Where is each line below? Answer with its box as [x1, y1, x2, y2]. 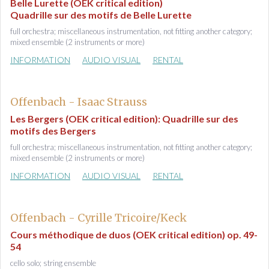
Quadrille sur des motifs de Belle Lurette [10, 9, 192, 20]
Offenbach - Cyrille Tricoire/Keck [10, 211, 187, 225]
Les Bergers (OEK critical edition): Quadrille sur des [10, 113, 238, 124]
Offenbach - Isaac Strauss [10, 95, 147, 109]
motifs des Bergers [10, 125, 96, 136]
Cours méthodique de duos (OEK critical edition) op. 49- [10, 229, 258, 240]
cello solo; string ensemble [10, 258, 96, 268]
